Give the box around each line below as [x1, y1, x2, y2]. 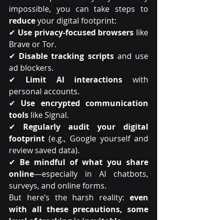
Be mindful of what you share [20, 157, 148, 168]
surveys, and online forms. [9, 180, 107, 192]
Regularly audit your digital [23, 121, 148, 133]
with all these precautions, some [9, 204, 148, 215]
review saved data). [9, 145, 80, 156]
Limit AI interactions [25, 74, 123, 85]
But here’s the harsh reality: [9, 192, 130, 203]
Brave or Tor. [9, 39, 56, 50]
